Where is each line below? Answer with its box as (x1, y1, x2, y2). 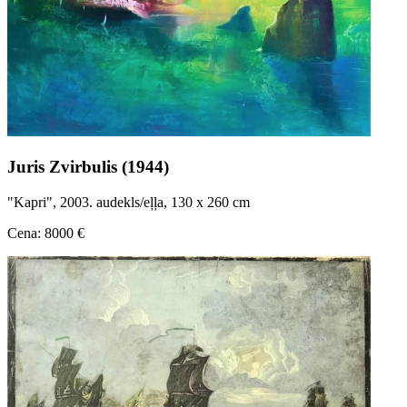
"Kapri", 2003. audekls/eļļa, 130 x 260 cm (7, 194, 250, 210)
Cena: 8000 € (7, 224, 84, 241)
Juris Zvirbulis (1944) (7, 157, 169, 177)
